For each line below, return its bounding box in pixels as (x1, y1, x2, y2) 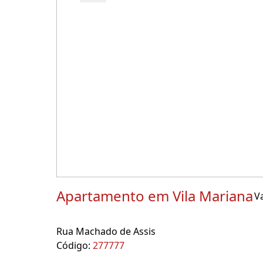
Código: (56, 239, 93, 252)
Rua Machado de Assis (56, 225, 156, 238)
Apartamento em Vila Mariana (56, 186, 253, 205)
